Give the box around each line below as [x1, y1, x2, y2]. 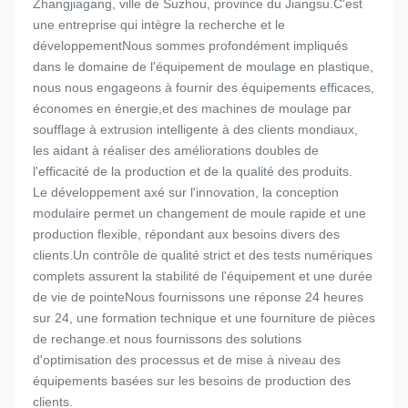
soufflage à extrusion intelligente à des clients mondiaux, [33, 122, 358, 137]
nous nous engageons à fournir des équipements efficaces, [33, 80, 374, 95]
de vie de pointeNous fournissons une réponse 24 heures [33, 290, 363, 304]
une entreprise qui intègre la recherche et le [33, 17, 285, 32]
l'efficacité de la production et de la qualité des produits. [33, 164, 352, 178]
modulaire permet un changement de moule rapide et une [33, 206, 366, 220]
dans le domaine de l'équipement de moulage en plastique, [33, 59, 373, 74]
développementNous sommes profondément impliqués [33, 38, 348, 53]
